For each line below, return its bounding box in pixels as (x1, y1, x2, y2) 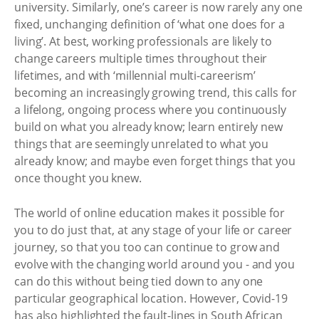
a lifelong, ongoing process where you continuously (14, 101, 286, 117)
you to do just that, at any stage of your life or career (14, 222, 293, 238)
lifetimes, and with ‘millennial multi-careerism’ (14, 67, 256, 83)
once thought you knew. (14, 169, 142, 186)
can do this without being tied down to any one (14, 273, 263, 289)
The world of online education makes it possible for (14, 205, 285, 221)
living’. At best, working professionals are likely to (14, 33, 272, 49)
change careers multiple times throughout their (14, 50, 268, 66)
